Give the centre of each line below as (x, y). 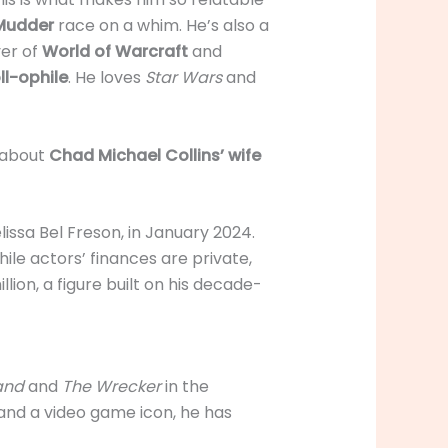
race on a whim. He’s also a (161, 26)
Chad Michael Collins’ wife (154, 155)
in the (184, 387)
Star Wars (183, 78)
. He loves (106, 78)
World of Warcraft (114, 52)
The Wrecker (111, 387)
